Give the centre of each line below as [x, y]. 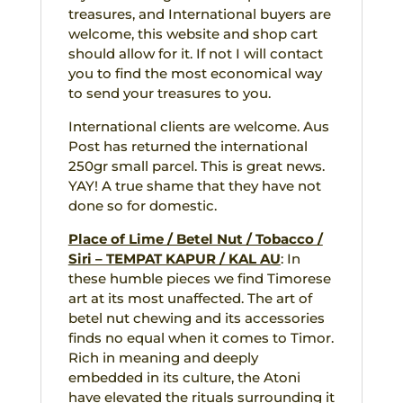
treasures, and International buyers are [199, 13]
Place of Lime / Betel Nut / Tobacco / [195, 238]
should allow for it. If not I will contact [195, 53]
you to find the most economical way [195, 73]
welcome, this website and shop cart [193, 33]
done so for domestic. [142, 205]
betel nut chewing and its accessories [196, 318]
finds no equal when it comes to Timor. [201, 337]
